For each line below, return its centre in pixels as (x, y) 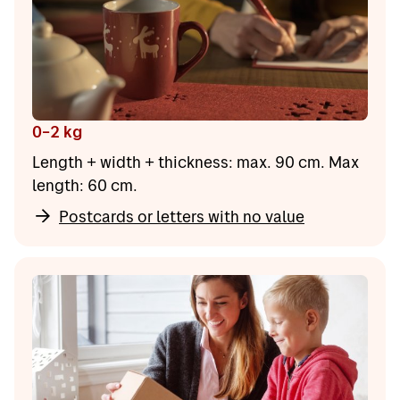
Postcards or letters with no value (182, 216)
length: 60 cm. (85, 185)
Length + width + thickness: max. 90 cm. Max (196, 162)
